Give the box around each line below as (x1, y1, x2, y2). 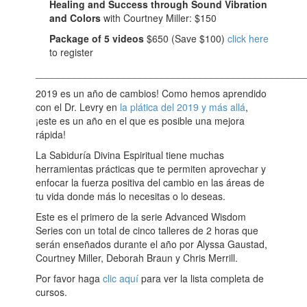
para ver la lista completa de (138, 271, 265, 285)
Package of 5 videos (49, 32, 147, 45)
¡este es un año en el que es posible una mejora (36, 114, 245, 127)
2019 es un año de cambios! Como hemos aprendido (36, 86, 267, 100)
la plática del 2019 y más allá (120, 100, 246, 114)
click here (228, 32, 269, 45)
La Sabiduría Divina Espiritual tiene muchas (36, 148, 225, 162)
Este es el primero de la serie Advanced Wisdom (36, 210, 247, 223)
